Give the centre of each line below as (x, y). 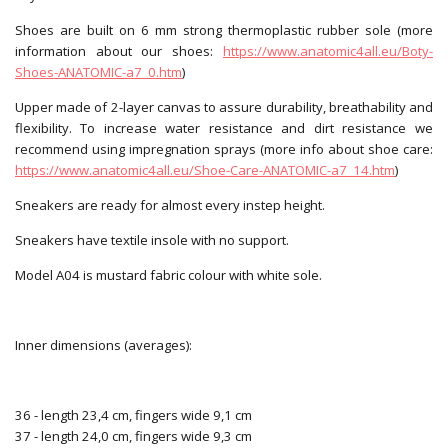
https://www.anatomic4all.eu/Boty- (327, 50)
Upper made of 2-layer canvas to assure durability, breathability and (224, 106)
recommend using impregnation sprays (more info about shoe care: (224, 148)
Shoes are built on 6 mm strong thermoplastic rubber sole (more (224, 29)
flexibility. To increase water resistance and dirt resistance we (224, 127)
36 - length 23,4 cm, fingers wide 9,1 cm (133, 414)
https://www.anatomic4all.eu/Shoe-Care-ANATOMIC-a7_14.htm (205, 169)
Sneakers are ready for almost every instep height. (170, 204)
